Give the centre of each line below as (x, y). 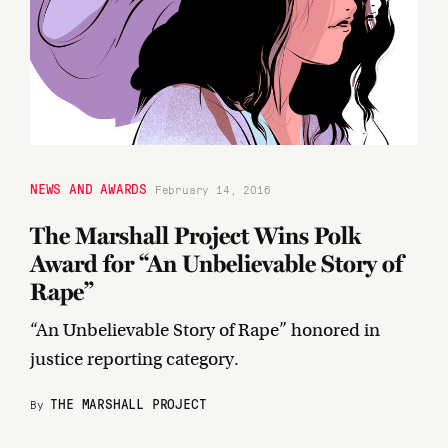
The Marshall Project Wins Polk (195, 235)
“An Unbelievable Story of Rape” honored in (205, 329)
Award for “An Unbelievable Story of (216, 263)
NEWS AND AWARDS (89, 187)
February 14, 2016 (216, 188)
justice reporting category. (134, 358)
